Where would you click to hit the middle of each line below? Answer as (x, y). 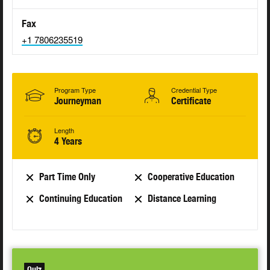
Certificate (191, 101)
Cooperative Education (191, 177)
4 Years (68, 142)
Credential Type (194, 90)
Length (64, 130)
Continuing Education (81, 199)
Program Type (75, 90)
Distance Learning (182, 199)
